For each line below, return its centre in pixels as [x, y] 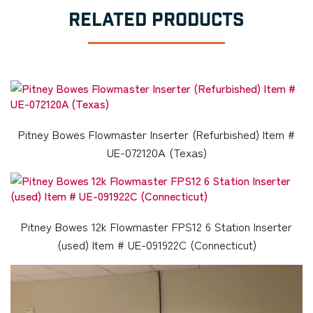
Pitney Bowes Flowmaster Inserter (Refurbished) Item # [156, 134]
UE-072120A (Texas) [156, 152]
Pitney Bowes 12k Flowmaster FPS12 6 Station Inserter [156, 226]
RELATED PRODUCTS [156, 20]
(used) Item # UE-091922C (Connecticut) [156, 244]
